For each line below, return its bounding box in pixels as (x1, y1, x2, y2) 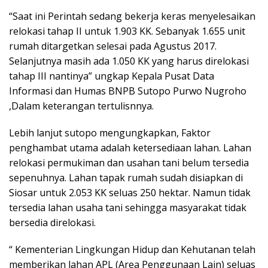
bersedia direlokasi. (9, 216, 96, 229)
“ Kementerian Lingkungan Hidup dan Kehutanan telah (9, 243, 255, 256)
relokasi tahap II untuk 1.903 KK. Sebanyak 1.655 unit (9, 25, 245, 38)
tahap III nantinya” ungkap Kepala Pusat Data (9, 69, 214, 83)
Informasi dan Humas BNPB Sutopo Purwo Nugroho (9, 84, 246, 98)
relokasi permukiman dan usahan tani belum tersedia (9, 156, 249, 169)
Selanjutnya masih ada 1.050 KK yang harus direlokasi (9, 54, 249, 68)
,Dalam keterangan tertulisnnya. (9, 99, 154, 112)
